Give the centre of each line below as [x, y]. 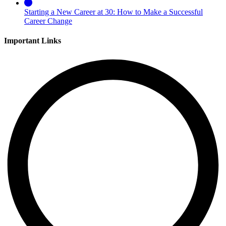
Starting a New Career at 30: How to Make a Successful [114, 12]
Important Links [33, 41]
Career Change [48, 21]
